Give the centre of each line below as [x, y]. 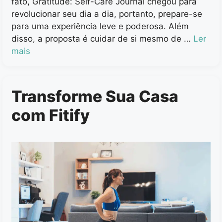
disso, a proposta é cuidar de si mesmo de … [102, 38]
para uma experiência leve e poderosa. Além [100, 26]
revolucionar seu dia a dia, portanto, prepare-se [107, 14]
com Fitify [51, 115]
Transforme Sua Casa [95, 96]
